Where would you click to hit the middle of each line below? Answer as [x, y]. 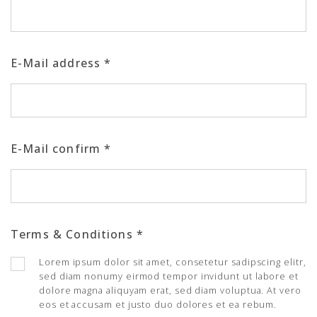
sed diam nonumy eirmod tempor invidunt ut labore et [169, 276]
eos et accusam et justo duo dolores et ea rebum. [158, 304]
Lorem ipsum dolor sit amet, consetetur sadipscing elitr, [173, 262]
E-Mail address [58, 63]
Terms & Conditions [74, 234]
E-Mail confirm [58, 149]
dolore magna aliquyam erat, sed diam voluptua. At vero [170, 290]
